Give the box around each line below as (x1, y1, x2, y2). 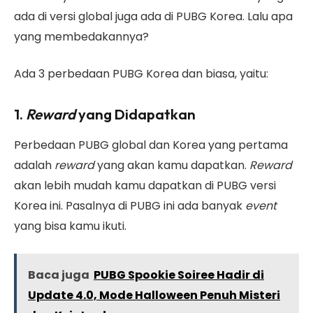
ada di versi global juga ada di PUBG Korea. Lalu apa (14, 8, 293, 24)
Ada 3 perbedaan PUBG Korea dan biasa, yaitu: (14, 66, 268, 82)
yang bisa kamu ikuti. (14, 218, 126, 235)
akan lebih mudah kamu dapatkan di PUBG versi (14, 177, 276, 194)
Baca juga (28, 267, 89, 284)
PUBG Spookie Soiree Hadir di (94, 267, 264, 284)
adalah (14, 157, 54, 174)
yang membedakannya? (14, 28, 149, 45)
